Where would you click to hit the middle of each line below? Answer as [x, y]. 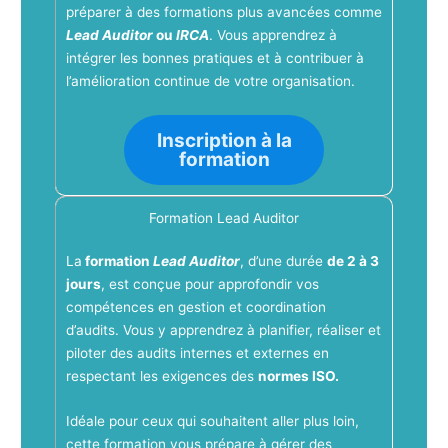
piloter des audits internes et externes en [197, 353]
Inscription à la [224, 141]
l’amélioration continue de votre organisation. [210, 81]
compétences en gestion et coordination [195, 307]
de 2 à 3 [352, 261]
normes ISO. [298, 376]
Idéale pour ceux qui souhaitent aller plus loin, [212, 421]
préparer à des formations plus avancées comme [223, 12]
